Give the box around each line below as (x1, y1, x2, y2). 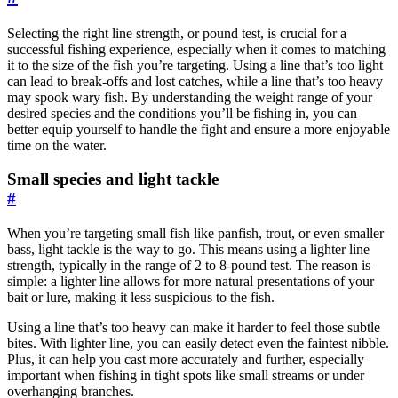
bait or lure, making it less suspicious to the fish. (7, 290, 275, 306)
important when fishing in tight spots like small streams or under (7, 368, 364, 384)
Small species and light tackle (7, 170, 219, 189)
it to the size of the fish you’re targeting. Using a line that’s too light (7, 57, 383, 73)
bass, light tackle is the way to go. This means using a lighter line (7, 242, 370, 258)
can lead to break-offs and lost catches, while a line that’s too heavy (7, 73, 383, 89)
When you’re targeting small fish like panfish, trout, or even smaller (7, 226, 384, 242)
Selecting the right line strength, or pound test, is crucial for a (7, 25, 346, 41)
